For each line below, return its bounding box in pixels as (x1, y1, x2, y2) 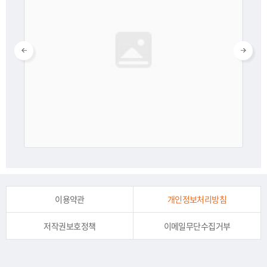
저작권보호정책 (44, 219, 96, 232)
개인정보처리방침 (167, 193, 227, 205)
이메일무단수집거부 (163, 219, 231, 232)
